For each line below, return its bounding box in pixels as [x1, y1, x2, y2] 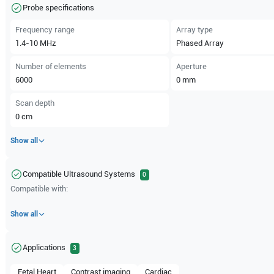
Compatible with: [10, 184, 68, 193]
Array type [176, 25, 213, 34]
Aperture [176, 62, 207, 71]
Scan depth [15, 98, 55, 108]
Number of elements [15, 62, 87, 71]
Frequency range [15, 25, 75, 34]
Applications [23, 243, 66, 252]
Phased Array [176, 39, 224, 48]
